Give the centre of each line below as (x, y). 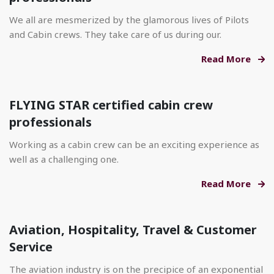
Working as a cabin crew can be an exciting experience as (134, 145)
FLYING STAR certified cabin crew (111, 105)
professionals (50, 122)
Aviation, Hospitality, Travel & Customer (133, 230)
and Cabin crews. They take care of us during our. (115, 35)
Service (31, 247)
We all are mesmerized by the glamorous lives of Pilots (129, 20)
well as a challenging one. (64, 159)
